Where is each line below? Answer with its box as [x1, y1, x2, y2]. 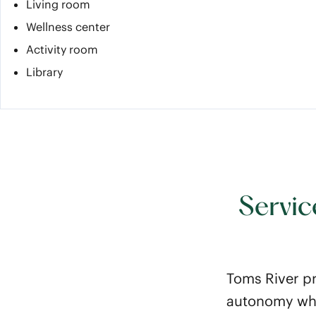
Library [26, 65, 63, 79]
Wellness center [26, 20, 110, 34]
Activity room [26, 42, 98, 56]
